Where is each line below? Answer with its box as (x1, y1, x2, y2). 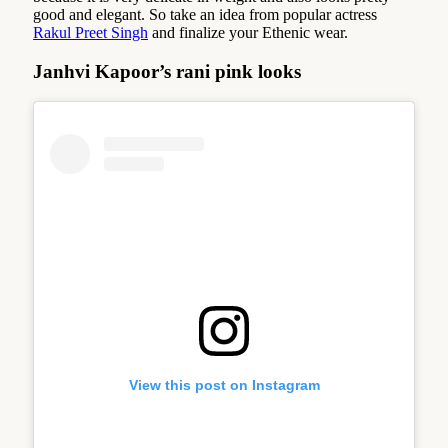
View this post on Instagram (128, 376, 320, 393)
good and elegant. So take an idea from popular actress (33, 6, 377, 24)
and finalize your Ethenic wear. (148, 24, 348, 42)
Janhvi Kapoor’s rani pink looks (33, 60, 301, 82)
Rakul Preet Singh (33, 24, 148, 42)
